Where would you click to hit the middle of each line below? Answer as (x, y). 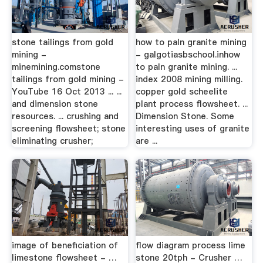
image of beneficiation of (65, 245)
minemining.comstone (56, 67)
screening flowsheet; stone (68, 129)
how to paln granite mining (191, 43)
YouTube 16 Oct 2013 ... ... (66, 92)
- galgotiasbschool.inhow (188, 55)
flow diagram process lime (191, 245)
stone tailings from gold (62, 43)
